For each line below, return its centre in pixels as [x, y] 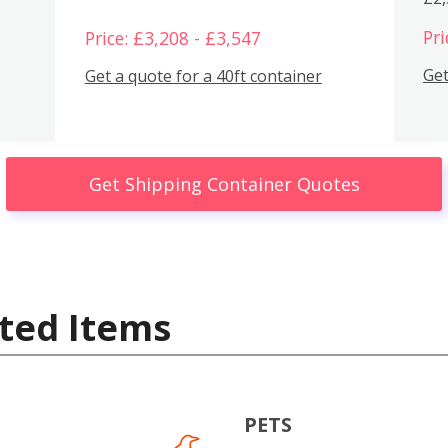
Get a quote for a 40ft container [203, 76]
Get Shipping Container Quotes [224, 183]
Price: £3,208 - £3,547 [172, 37]
